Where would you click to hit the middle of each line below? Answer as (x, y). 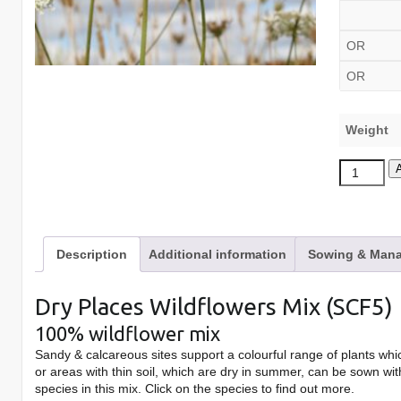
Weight (367, 130)
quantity (361, 255)
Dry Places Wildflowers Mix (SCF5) (214, 306)
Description (92, 254)
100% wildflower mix (128, 333)
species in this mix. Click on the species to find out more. (195, 388)
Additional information (218, 254)
